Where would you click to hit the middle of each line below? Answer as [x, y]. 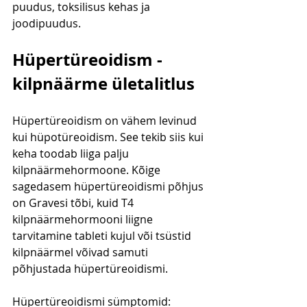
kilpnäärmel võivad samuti [82, 253]
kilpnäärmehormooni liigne [84, 220]
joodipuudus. [48, 24]
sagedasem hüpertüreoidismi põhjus [109, 187]
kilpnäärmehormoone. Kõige [88, 170]
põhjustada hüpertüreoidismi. [90, 269]
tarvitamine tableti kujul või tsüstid [103, 236]
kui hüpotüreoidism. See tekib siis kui [109, 137]
